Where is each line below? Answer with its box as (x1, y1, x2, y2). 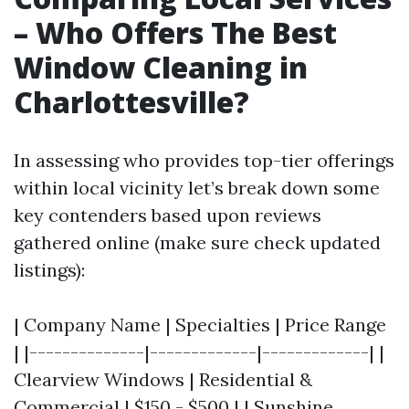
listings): (14, 258, 85, 282)
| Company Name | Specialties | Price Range (14, 313, 386, 337)
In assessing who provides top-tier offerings (14, 149, 394, 173)
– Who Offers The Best (14, 13, 337, 53)
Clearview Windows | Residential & (14, 368, 312, 392)
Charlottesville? (14, 82, 249, 122)
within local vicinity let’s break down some (14, 176, 380, 200)
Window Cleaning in (14, 47, 308, 88)
